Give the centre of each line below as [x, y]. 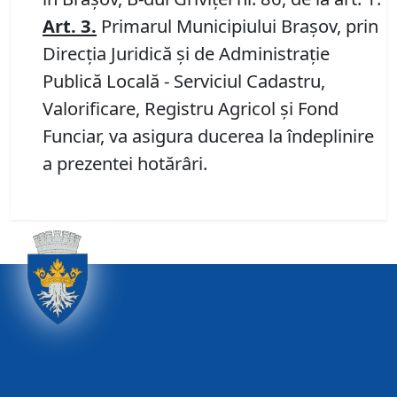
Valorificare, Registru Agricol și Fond [191, 109]
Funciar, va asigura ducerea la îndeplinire [208, 136]
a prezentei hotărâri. [125, 163]
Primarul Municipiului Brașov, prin [237, 26]
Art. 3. [70, 26]
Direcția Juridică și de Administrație [186, 54]
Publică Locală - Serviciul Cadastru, [184, 81]
